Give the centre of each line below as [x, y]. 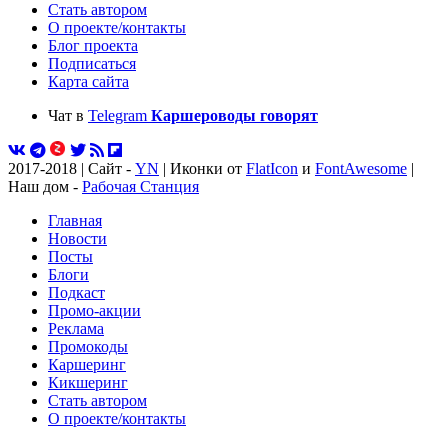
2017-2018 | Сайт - [71, 169]
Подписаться [92, 64]
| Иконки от [202, 169]
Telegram [119, 116]
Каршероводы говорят [234, 116]
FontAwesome [361, 169]
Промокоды [88, 347]
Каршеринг [87, 365]
